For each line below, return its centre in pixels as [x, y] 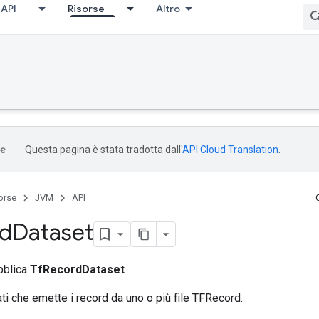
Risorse [86, 9]
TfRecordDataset [77, 269]
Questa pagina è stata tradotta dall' [104, 150]
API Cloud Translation [230, 150]
